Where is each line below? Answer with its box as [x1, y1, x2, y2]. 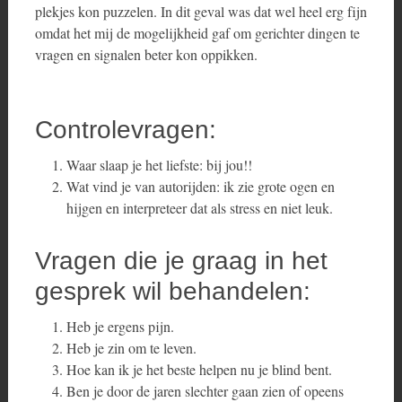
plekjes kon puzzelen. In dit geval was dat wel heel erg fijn [34, 2, 367, 21]
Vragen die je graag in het [34, 247, 328, 275]
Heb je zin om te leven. [66, 338, 201, 357]
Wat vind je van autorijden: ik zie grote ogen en [66, 177, 335, 196]
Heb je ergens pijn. [66, 317, 179, 336]
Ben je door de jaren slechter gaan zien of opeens [66, 381, 344, 400]
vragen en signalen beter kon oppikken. [34, 45, 258, 64]
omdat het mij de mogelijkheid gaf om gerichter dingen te [34, 23, 360, 42]
